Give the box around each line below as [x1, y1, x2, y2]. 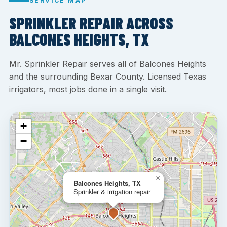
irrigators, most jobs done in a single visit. [9, 84, 167, 94]
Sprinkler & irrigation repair [73, 186, 150, 196]
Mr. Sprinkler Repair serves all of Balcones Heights [9, 58, 206, 69]
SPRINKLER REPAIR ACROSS [9, 13, 173, 32]
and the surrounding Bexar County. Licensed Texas [9, 71, 206, 82]
